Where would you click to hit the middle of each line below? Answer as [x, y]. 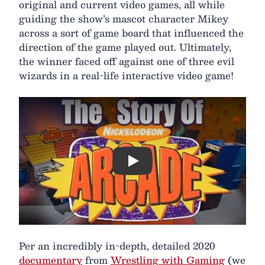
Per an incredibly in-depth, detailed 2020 [117, 246]
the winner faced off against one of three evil [127, 62]
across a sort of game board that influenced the [131, 33]
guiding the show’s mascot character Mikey [124, 19]
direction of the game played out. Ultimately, [125, 47]
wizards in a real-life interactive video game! [126, 76]
